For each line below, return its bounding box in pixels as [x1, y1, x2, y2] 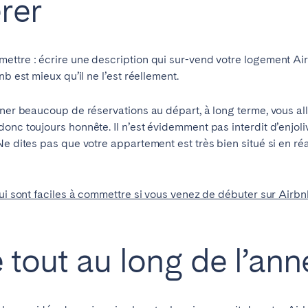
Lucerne [223, 104, 264, 118]
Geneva [99, 104, 137, 118]
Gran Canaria [99, 10, 166, 23]
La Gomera [223, 10, 278, 23]
